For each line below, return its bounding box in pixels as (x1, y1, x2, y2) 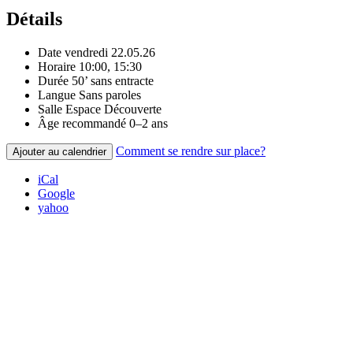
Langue (38, 87, 76, 102)
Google (38, 186, 75, 200)
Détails (6, 9, 62, 30)
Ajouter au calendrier (13, 145, 106, 158)
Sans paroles (79, 87, 141, 102)
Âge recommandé (38, 116, 126, 130)
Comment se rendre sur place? (116, 143, 266, 158)
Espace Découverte (65, 102, 162, 116)
